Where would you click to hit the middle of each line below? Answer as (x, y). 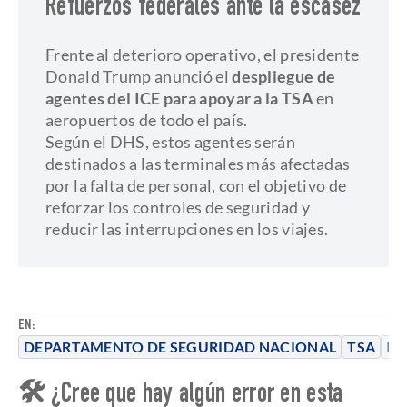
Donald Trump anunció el (139, 76)
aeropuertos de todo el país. (147, 120)
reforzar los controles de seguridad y (178, 207)
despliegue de (284, 76)
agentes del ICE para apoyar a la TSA (179, 98)
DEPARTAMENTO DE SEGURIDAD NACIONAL (180, 347)
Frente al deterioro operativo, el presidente (203, 55)
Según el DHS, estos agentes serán (170, 142)
